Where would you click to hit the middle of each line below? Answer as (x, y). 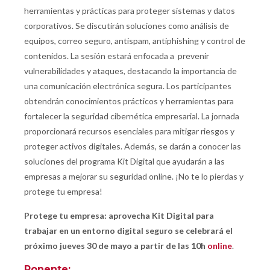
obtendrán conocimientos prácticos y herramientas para (129, 101)
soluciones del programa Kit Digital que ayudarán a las (124, 162)
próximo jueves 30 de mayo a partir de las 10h (116, 246)
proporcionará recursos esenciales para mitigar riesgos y (129, 131)
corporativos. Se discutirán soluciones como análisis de (127, 26)
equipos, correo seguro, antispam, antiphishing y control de (135, 41)
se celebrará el (203, 231)
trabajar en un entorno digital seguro (99, 231)
